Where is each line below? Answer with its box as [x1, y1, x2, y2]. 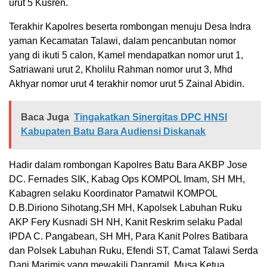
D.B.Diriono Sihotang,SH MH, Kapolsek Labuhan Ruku [9, 203, 242, 213]
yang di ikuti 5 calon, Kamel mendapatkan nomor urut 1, [9, 50, 243, 60]
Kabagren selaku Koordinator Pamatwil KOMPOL [9, 188, 217, 198]
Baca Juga [21, 112, 69, 122]
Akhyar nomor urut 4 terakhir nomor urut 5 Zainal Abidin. [9, 79, 244, 89]
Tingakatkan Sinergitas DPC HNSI [74, 112, 227, 122]
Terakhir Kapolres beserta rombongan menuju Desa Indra [9, 21, 251, 32]
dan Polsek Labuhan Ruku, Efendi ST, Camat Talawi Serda [9, 246, 258, 256]
